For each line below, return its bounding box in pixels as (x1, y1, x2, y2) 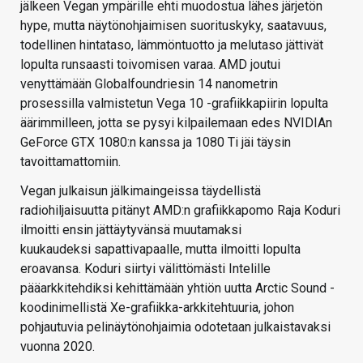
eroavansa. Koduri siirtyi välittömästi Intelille (20, 261, 271, 276)
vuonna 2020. (20, 339, 95, 354)
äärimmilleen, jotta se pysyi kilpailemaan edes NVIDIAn (20, 115, 332, 130)
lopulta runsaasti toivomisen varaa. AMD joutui (20, 57, 280, 72)
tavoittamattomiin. (20, 154, 121, 169)
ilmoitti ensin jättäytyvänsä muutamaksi (20, 222, 241, 237)
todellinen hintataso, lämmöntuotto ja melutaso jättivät (20, 37, 323, 53)
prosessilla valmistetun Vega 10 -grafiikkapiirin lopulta (20, 96, 328, 111)
